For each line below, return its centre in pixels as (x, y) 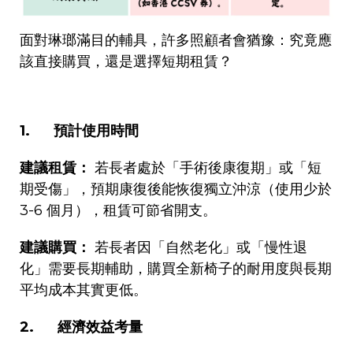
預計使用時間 (96, 131)
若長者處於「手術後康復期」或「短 (208, 168)
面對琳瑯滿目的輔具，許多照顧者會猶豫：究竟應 (176, 41)
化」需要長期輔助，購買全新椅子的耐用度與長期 (176, 269)
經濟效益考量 (100, 327)
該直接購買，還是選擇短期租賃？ (126, 62)
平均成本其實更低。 (84, 290)
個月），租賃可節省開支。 (132, 211)
